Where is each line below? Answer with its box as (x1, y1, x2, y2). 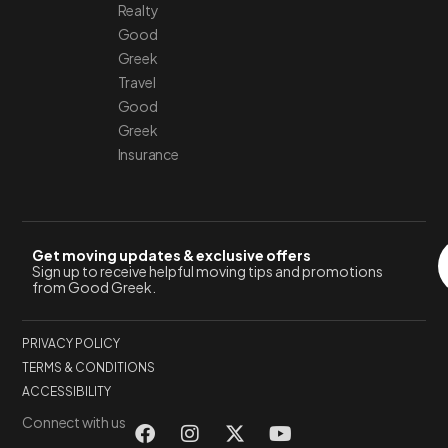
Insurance (117, 144, 179, 163)
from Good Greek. (32, 277, 157, 296)
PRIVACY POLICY (22, 335, 121, 351)
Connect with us (22, 412, 126, 431)
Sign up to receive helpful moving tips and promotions (32, 261, 384, 280)
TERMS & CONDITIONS (22, 359, 156, 375)
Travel (117, 72, 156, 91)
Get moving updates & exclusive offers (32, 245, 312, 264)
